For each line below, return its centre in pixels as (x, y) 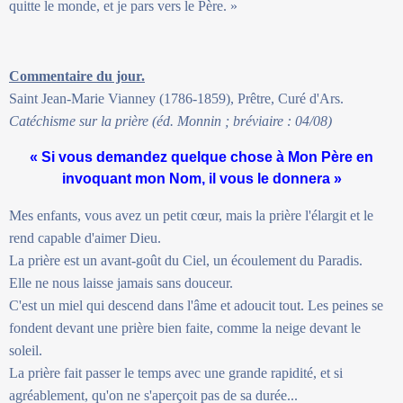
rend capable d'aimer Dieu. (85, 237)
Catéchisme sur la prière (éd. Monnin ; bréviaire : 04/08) (170, 121)
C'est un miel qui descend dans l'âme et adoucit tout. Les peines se (196, 305)
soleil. (26, 350)
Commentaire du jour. (77, 76)
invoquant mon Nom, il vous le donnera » (201, 178)
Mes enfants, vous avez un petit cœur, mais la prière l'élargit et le (191, 215)
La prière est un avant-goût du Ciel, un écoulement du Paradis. (186, 260)
